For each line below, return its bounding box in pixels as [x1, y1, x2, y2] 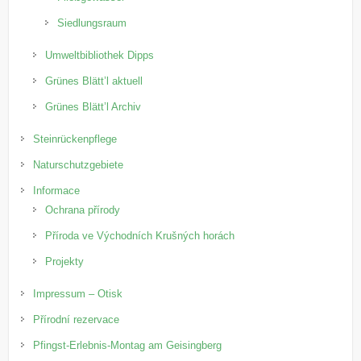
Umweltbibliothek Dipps [45, 48, 155, 61]
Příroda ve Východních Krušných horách [45, 229, 235, 242]
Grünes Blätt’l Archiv [45, 100, 142, 113]
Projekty [45, 255, 85, 268]
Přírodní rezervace [33, 313, 120, 326]
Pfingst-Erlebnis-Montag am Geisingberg [33, 338, 222, 351]
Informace [33, 184, 81, 197]
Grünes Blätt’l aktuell [45, 74, 143, 87]
